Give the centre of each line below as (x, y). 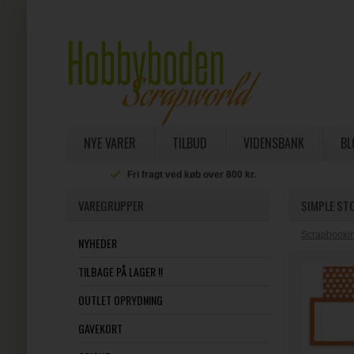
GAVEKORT (100, 328)
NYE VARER (109, 143)
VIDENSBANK (273, 143)
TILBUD (189, 143)
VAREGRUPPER (111, 205)
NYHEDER (97, 243)
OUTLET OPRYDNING (120, 300)
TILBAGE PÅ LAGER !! (120, 271)
